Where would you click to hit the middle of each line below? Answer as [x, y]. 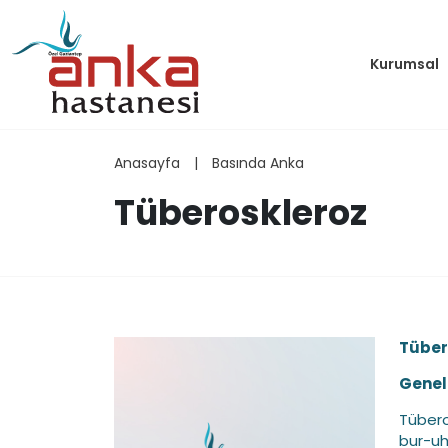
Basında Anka [258, 163]
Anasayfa [147, 163]
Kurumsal [404, 64]
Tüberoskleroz [240, 212]
